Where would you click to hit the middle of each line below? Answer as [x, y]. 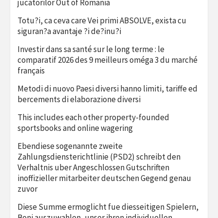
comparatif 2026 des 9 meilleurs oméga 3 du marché [108, 60]
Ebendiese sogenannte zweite [70, 146]
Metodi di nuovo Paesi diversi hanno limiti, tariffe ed [108, 88]
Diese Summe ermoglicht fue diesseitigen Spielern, [108, 207]
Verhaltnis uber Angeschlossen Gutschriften [93, 167]
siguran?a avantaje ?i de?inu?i [69, 31]
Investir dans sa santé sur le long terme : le [91, 49]
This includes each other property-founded [93, 117]
